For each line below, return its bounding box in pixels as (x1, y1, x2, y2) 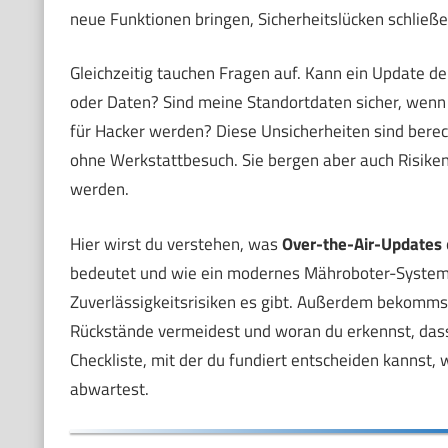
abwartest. (69, 375, 149, 402)
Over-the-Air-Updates (281, 230, 442, 257)
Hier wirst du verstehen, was (69, 230, 282, 257)
